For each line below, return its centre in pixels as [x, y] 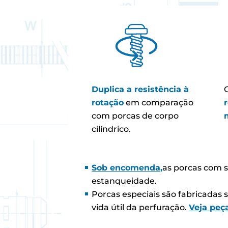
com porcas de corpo [135, 116]
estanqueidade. [124, 181]
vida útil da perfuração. [140, 208]
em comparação [159, 103]
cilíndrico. [111, 129]
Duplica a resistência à [140, 90]
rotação [108, 103]
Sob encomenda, [127, 168]
